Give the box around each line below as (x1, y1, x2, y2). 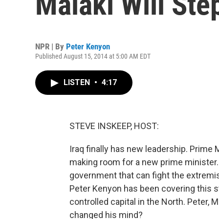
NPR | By (35, 42, 66, 51)
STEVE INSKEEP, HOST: (69, 121, 159, 131)
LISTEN (64, 78, 92, 87)
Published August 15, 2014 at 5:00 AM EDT (35, 52, 151, 60)
